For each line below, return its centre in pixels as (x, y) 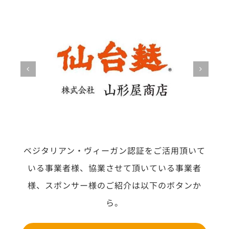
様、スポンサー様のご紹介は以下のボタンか (114, 185)
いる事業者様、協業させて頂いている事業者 (114, 168)
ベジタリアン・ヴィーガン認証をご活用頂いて (114, 151)
